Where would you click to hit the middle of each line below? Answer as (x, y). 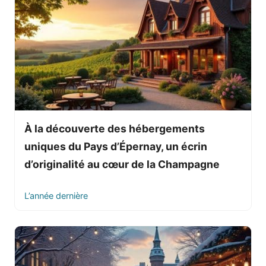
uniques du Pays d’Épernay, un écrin (116, 146)
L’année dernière (56, 195)
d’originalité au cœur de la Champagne (122, 164)
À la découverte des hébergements (115, 128)
